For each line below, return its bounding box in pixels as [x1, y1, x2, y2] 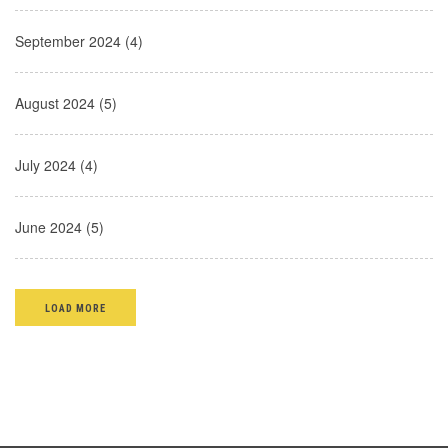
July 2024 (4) [15, 155, 98, 175]
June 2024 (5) [15, 217, 104, 237]
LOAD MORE [45, 302, 107, 315]
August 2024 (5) [15, 93, 117, 113]
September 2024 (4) [15, 31, 143, 51]
